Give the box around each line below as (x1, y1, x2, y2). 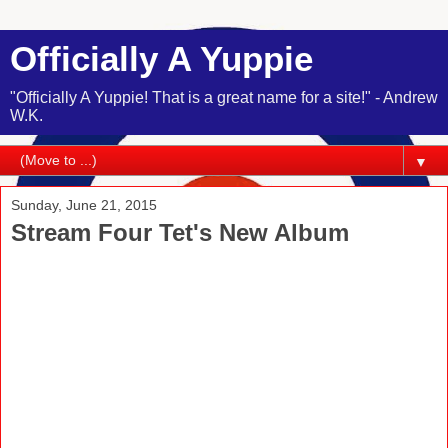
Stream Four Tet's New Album (11, 219, 349, 246)
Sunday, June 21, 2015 (11, 197, 157, 213)
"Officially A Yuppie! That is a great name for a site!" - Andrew (10, 89, 438, 106)
